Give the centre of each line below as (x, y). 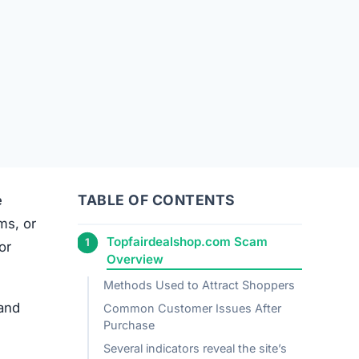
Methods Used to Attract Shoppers (199, 284)
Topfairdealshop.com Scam (187, 242)
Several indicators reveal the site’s (200, 347)
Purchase (129, 324)
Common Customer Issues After (192, 307)
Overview (135, 260)
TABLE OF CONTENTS (157, 200)
